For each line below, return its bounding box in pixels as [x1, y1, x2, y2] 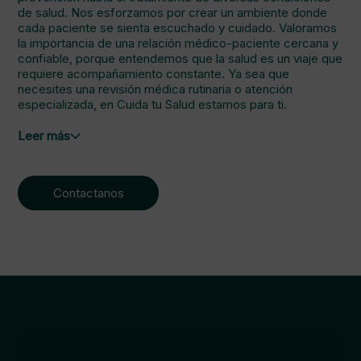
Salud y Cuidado [96, 274, 265, 301]
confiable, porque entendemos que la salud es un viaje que [18, 51, 342, 66]
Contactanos [52, 185, 124, 201]
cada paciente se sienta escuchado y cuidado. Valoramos [18, 20, 337, 35]
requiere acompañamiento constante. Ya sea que [18, 66, 289, 81]
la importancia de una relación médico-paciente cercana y [18, 35, 338, 51]
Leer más [18, 128, 70, 143]
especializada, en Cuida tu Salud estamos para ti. [18, 97, 287, 112]
